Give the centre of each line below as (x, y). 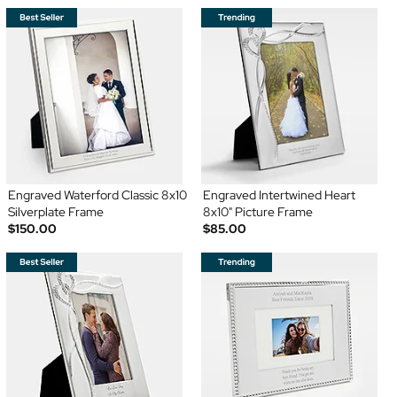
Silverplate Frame (55, 211)
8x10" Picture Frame (258, 211)
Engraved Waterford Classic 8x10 (97, 195)
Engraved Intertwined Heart (279, 195)
